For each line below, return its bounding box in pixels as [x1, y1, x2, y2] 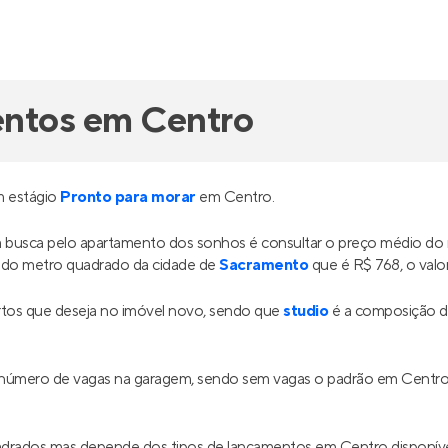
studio [283, 301, 329, 321]
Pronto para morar [60, 187, 196, 207]
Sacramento [219, 255, 309, 275]
